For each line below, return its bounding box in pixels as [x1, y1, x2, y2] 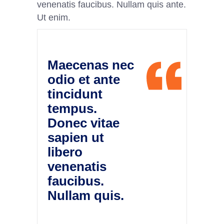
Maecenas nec [47, 57, 134, 72]
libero [47, 144, 82, 159]
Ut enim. [37, 12, 70, 22]
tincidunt [47, 86, 102, 101]
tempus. [47, 100, 97, 116]
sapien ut [47, 129, 104, 145]
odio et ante [47, 71, 120, 87]
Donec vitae [47, 115, 119, 130]
